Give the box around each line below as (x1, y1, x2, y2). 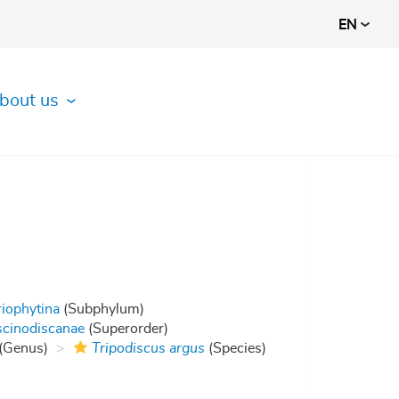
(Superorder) (85, 321, 169, 336)
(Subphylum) (60, 301, 145, 316)
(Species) (205, 340, 267, 355)
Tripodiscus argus (92, 340, 206, 355)
